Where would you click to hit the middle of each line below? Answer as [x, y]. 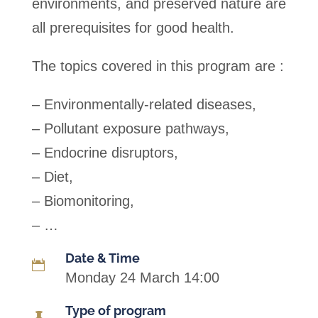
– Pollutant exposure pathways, [130, 128]
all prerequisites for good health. [133, 28]
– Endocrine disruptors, [105, 153]
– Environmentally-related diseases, [144, 104]
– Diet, [52, 177]
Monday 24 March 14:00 [142, 278]
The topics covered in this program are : [158, 66]
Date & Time [102, 258]
